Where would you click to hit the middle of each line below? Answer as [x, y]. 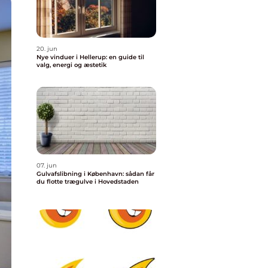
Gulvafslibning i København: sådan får [95, 174]
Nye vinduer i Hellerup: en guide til [90, 57]
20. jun [47, 49]
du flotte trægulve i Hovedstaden [88, 182]
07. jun [47, 165]
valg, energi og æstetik [71, 65]
